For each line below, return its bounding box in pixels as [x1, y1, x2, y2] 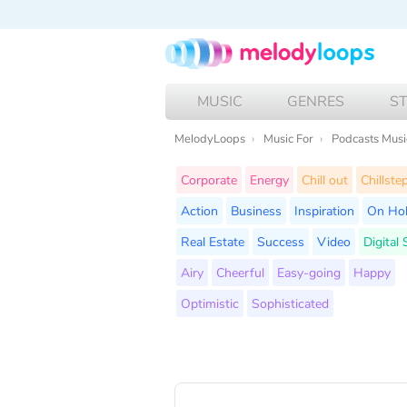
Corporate [181, 170, 237, 189]
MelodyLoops [174, 130, 245, 147]
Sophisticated [252, 293, 329, 313]
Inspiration [294, 201, 354, 220]
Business [231, 201, 282, 220]
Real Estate [181, 232, 244, 251]
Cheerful [216, 263, 264, 282]
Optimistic [181, 293, 239, 313]
